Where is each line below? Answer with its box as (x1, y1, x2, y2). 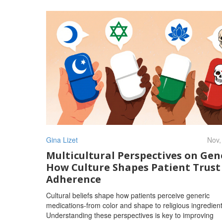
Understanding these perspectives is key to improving (46, 210, 214, 220)
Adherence (46, 172, 101, 186)
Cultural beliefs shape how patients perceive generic (46, 190, 210, 200)
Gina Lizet (46, 134, 78, 145)
